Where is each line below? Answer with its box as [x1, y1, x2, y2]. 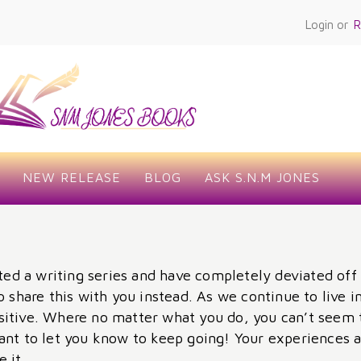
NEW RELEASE [23, 170, 122, 185]
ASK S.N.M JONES [204, 170, 320, 185]
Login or [305, 18, 348, 32]
